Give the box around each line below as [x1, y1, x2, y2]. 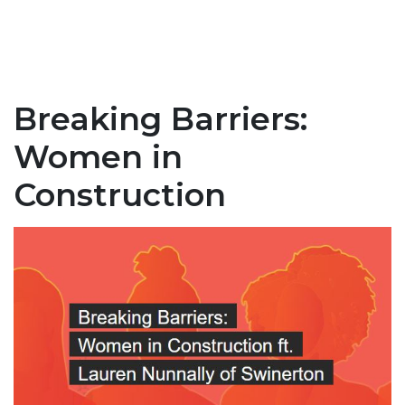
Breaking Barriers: [14, 99, 307, 139]
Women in [14, 137, 183, 177]
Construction [14, 175, 226, 215]
